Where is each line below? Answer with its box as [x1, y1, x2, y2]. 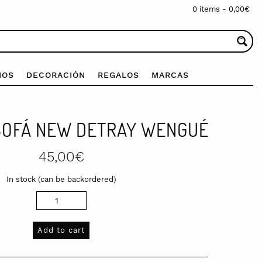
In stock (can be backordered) [6, 174, 116, 184]
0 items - [192, 5, 229, 13]
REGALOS [97, 70, 139, 80]
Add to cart [37, 225, 85, 235]
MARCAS [151, 70, 189, 80]
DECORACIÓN [26, 70, 85, 80]
